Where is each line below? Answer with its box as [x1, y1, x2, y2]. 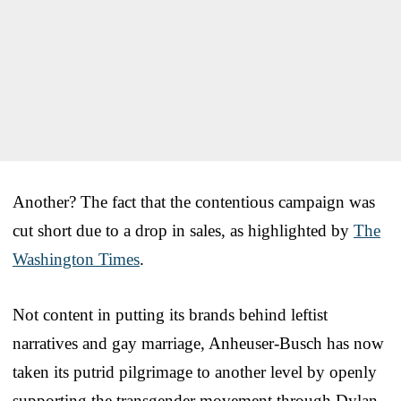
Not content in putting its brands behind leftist [13, 304, 328, 324]
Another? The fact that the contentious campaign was [13, 192, 375, 211]
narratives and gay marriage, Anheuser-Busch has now [13, 333, 384, 353]
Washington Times [13, 249, 140, 269]
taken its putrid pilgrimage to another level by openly [13, 362, 377, 381]
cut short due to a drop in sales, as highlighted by [13, 220, 354, 240]
